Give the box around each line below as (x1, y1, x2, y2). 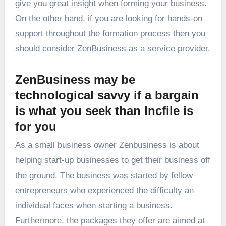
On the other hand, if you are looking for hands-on (15, 14, 202, 24)
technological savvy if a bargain (15, 88, 199, 102)
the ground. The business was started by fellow (15, 170, 193, 180)
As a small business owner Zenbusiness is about (15, 140, 199, 150)
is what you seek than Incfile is (15, 104, 193, 118)
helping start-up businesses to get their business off (15, 155, 210, 165)
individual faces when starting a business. (15, 200, 173, 210)
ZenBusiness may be (15, 73, 135, 87)
